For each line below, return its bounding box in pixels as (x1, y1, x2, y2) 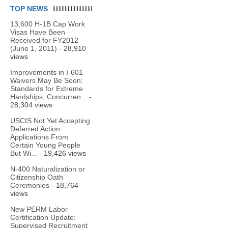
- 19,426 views (37, 149, 86, 157)
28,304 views (10, 101, 52, 109)
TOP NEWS (10, 5, 48, 13)
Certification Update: (10, 213, 76, 221)
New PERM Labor (10, 205, 68, 213)
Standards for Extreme (10, 84, 83, 93)
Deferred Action (10, 125, 60, 133)
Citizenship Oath (10, 173, 63, 181)
